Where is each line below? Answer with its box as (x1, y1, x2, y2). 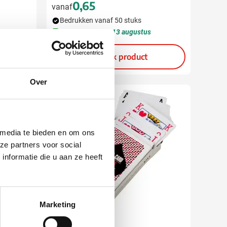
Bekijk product (94, 52, 147, 62)
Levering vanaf (65, 28, 112, 36)
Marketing (40, 200, 75, 209)
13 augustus (112, 28, 151, 36)
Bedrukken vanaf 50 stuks (60, 16, 141, 24)
